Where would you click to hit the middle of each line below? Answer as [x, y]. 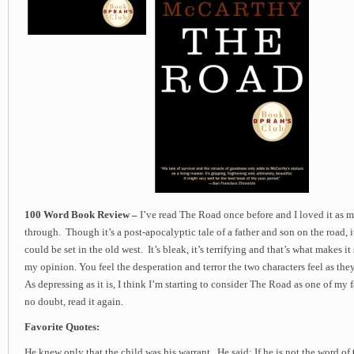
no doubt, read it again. [74, 302]
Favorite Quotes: [62, 327]
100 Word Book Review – [81, 215]
